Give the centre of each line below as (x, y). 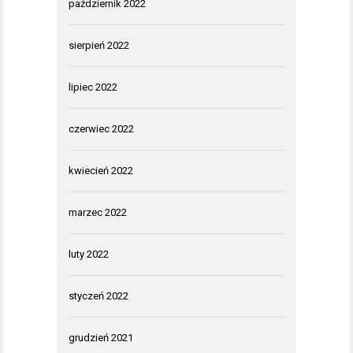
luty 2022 (89, 254)
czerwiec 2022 (101, 128)
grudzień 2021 (101, 337)
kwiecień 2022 (101, 170)
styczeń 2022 (98, 295)
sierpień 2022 (99, 45)
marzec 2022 (98, 212)
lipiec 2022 (93, 87)
